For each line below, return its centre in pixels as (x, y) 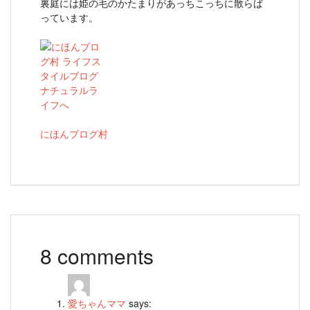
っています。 (69, 17)
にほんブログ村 (74, 133)
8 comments (97, 255)
